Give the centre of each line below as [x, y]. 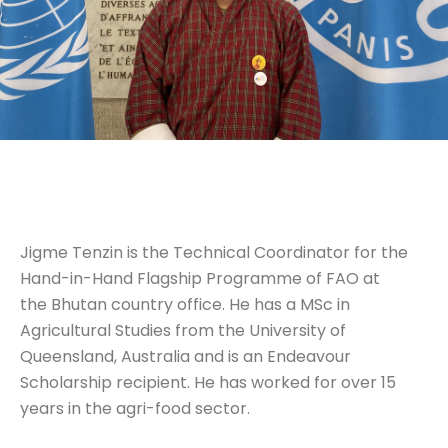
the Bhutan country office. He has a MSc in [185, 304]
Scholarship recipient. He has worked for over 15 [208, 382]
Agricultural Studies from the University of [183, 330]
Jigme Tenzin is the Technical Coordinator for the [214, 252]
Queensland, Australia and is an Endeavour [185, 356]
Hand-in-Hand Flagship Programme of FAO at [200, 278]
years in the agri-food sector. [135, 408]
